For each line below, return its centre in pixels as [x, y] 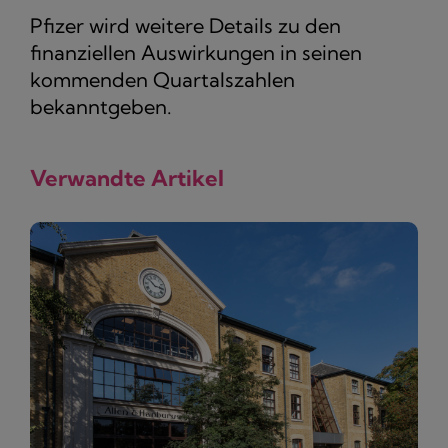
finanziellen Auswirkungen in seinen [196, 53]
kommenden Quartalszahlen [162, 80]
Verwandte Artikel [127, 178]
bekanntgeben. [101, 107]
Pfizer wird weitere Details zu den [185, 26]
